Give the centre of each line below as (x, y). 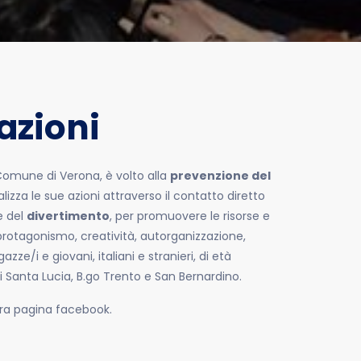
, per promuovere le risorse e (189, 216)
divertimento (68, 216)
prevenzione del (220, 176)
